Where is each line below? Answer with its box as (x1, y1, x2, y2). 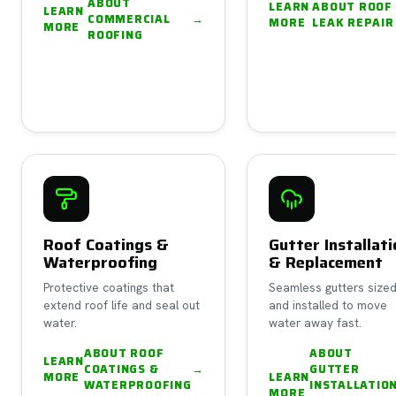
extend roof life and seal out (43, 296, 200, 313)
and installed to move (269, 296, 388, 313)
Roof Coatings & (43, 232, 169, 257)
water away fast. (269, 314, 362, 331)
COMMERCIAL (88, 10, 171, 27)
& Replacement (269, 249, 384, 275)
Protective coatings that (43, 278, 174, 295)
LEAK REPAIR (312, 13, 394, 31)
